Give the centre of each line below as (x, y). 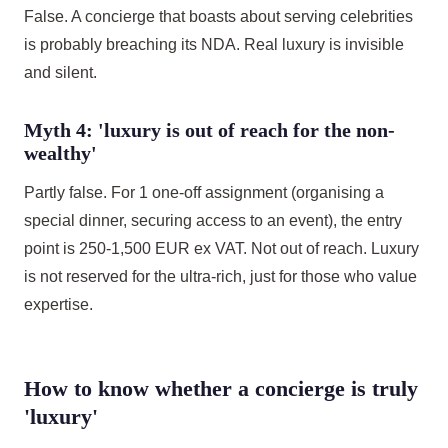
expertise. (58, 304)
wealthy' (60, 153)
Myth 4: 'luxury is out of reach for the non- (209, 130)
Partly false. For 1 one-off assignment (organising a (204, 192)
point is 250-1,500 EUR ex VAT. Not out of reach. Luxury (221, 248)
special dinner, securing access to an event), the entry (213, 220)
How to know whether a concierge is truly (221, 388)
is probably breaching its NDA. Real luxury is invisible (214, 44)
